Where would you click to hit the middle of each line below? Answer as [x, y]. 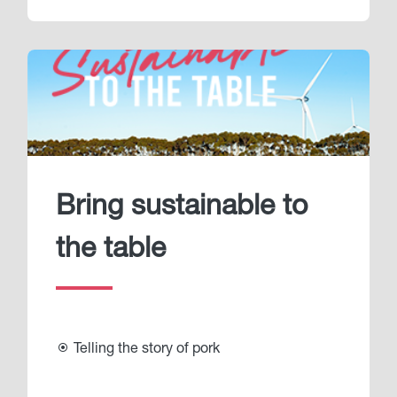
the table [111, 250]
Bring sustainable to [182, 208]
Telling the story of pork [145, 350]
